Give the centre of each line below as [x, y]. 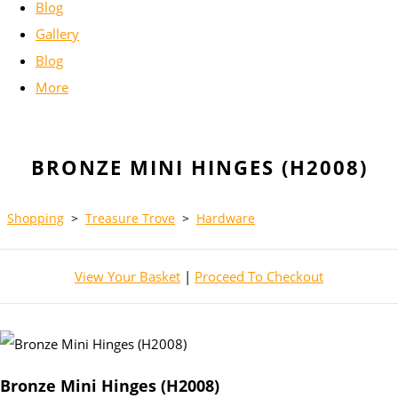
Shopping [36, 219]
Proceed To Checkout [259, 277]
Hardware [226, 219]
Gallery [57, 34]
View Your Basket [127, 277]
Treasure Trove [130, 219]
